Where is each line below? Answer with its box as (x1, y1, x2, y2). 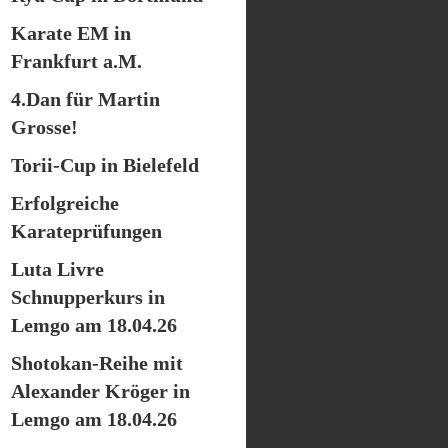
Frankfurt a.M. (11, 50, 142, 72)
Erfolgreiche (11, 192, 119, 214)
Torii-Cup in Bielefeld (11, 154, 199, 176)
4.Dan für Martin (11, 88, 160, 110)
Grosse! (11, 116, 78, 138)
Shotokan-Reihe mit (11, 352, 183, 374)
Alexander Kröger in (11, 380, 190, 402)
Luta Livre (11, 258, 104, 280)
